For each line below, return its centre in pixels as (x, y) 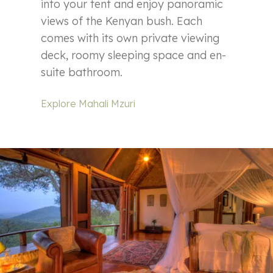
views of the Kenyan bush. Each (122, 21)
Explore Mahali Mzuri (88, 103)
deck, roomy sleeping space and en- (134, 55)
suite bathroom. (82, 72)
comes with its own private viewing (130, 38)
